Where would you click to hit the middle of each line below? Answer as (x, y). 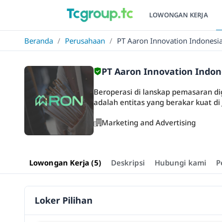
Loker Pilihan (64, 200)
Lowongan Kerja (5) (65, 163)
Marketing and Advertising (149, 122)
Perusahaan (85, 41)
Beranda (39, 41)
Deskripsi (128, 163)
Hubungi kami (180, 163)
